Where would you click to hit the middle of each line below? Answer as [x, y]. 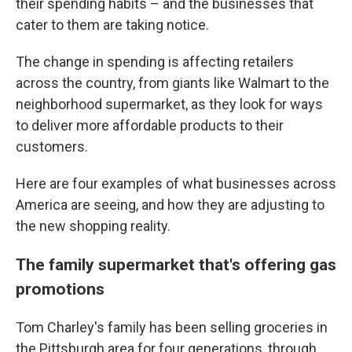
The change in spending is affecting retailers [155, 62]
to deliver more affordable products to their [150, 125]
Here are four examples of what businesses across [176, 183]
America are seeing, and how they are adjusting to [170, 205]
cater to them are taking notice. [112, 25]
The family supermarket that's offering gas [176, 264]
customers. [52, 147]
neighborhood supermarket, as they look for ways [169, 104]
